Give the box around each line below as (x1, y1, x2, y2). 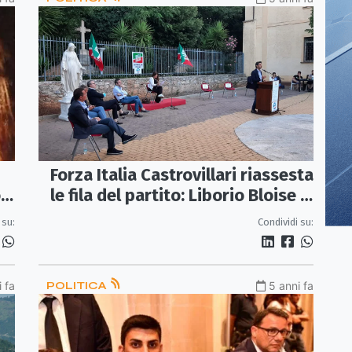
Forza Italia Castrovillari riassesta (50, 164, 313, 186)
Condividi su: (258, 216, 313, 229)
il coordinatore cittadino (50, 205, 241, 227)
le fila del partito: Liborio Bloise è (50, 185, 310, 207)
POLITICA (46, 279, 109, 293)
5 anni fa (269, 279, 313, 293)
